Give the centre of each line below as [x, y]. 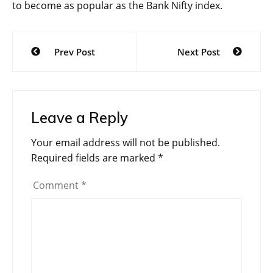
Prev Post [74, 52]
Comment [57, 186]
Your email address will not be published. [126, 143]
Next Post [198, 52]
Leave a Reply [80, 118]
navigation [55, 62]
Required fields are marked [94, 158]
